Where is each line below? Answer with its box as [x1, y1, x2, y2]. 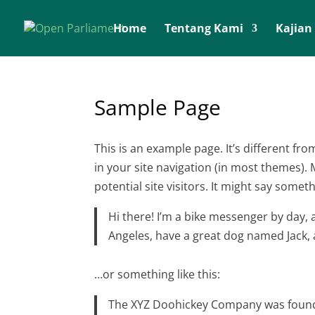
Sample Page [94, 93, 221, 122]
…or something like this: [94, 266, 221, 282]
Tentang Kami [165, 20, 243, 36]
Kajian [276, 20, 312, 36]
